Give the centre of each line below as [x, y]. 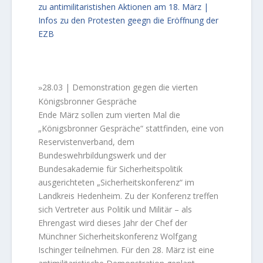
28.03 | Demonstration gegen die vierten [120, 87]
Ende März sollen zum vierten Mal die [109, 114]
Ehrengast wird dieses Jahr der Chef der [113, 222]
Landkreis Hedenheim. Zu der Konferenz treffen [129, 195]
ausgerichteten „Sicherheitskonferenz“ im [117, 182]
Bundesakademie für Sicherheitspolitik [111, 168]
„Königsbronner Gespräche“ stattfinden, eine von [131, 128]
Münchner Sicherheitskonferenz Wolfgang [118, 236]
